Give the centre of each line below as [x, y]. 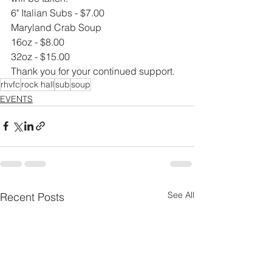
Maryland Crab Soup [56, 27]
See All [181, 195]
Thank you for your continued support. [93, 71]
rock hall [38, 84]
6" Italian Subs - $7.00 [58, 12]
